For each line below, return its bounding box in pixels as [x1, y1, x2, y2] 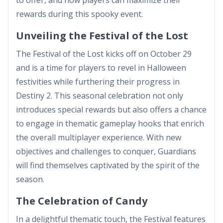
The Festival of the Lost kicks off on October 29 [16, 48, 192, 59]
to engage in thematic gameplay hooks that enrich [16, 117, 204, 129]
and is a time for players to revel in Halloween [16, 62, 186, 73]
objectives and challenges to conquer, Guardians [16, 145, 196, 157]
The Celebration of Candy [16, 194, 147, 208]
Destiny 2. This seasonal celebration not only [16, 90, 183, 101]
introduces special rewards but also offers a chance [16, 104, 207, 115]
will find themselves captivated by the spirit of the [16, 159, 200, 171]
